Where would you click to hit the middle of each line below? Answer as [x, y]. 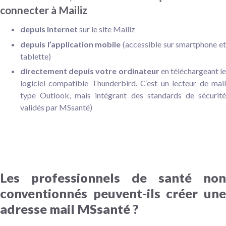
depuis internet [49, 29]
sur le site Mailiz [106, 29]
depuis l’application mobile [71, 44]
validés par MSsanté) [56, 107]
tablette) [36, 56]
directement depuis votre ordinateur [91, 71]
